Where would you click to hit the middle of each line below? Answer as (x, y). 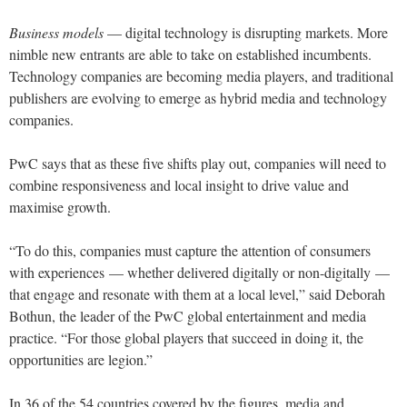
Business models (56, 33)
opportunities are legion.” (81, 360)
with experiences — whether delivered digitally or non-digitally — (199, 273)
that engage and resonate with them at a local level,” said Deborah (197, 294)
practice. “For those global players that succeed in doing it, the (186, 338)
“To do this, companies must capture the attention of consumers (190, 251)
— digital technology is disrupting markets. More (246, 33)
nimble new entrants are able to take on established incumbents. (190, 55)
